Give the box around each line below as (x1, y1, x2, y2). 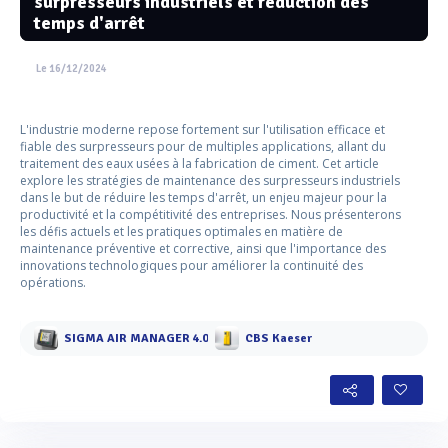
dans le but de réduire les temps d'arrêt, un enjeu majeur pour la (20, 188, 387, 206)
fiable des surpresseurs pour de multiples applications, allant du (20, 137, 386, 155)
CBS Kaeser (245, 331, 312, 347)
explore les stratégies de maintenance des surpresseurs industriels (20, 171, 400, 189)
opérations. (20, 273, 86, 291)
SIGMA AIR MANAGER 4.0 (63, 331, 208, 347)
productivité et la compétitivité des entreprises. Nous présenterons (20, 205, 401, 223)
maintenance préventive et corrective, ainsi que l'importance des (20, 239, 386, 257)
